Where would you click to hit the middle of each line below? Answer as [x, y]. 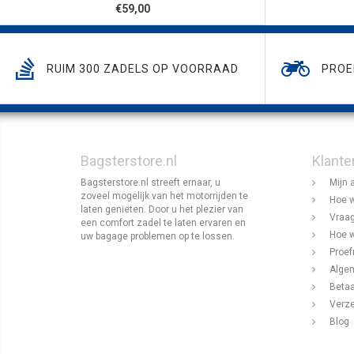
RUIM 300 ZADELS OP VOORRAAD [143, 68]
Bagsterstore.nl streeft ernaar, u [151, 182]
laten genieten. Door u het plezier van [162, 209]
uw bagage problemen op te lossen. [158, 236]
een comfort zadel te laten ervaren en [163, 222]
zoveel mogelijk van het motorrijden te [164, 196]
